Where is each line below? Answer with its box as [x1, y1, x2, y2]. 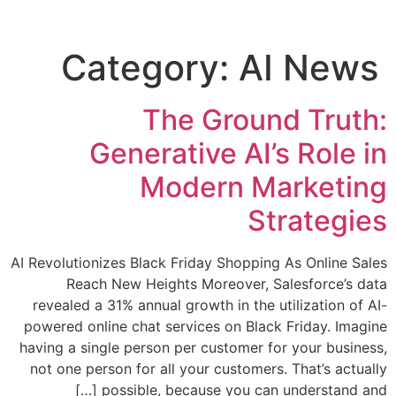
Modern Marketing [140, 170, 387, 204]
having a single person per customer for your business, [19, 339, 387, 356]
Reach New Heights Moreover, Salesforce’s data [66, 275, 387, 293]
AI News [239, 46, 378, 89]
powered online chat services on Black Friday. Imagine [24, 317, 387, 335]
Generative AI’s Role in [89, 136, 387, 171]
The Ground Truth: [142, 103, 387, 137]
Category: [61, 46, 239, 89]
